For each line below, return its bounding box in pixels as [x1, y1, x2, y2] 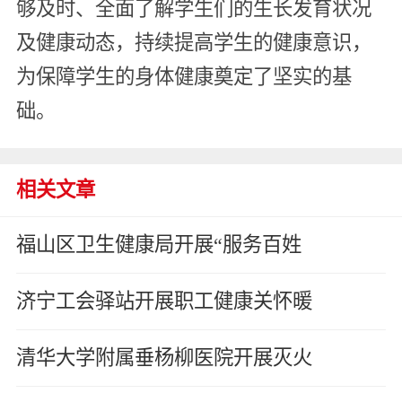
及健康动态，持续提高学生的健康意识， [15, 31, 371, 54]
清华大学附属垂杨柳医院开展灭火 [15, 346, 312, 370]
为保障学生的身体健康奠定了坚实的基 [15, 65, 352, 88]
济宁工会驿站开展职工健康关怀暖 [15, 290, 312, 313]
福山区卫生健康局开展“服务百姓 [15, 233, 301, 257]
